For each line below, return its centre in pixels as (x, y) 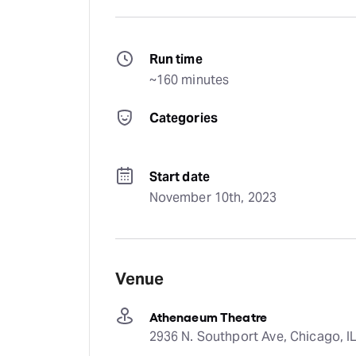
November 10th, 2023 (213, 197)
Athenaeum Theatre (208, 316)
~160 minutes (189, 80)
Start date (180, 177)
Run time (176, 59)
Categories (184, 118)
